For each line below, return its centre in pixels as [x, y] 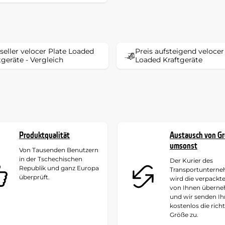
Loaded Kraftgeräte [168, 60]
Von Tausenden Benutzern [59, 150]
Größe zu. [184, 214]
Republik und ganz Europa [59, 168]
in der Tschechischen [51, 159]
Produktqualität [44, 135]
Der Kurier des [191, 160]
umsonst [184, 146]
